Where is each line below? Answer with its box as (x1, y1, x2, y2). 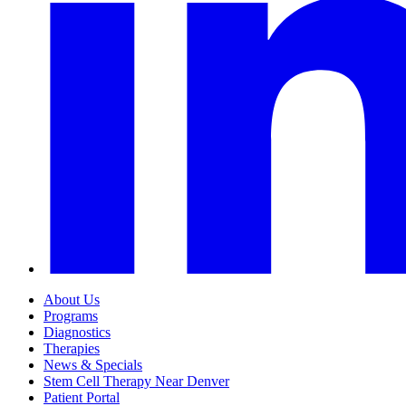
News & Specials (43, 357, 142, 373)
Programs (43, 308, 98, 324)
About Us (43, 292, 100, 308)
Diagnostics (43, 324, 111, 341)
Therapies (43, 341, 100, 357)
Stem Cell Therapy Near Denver (43, 373, 229, 390)
